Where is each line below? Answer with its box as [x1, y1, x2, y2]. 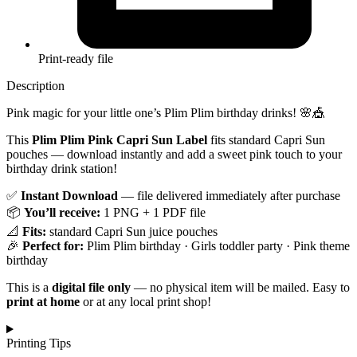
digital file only [52, 280, 131, 295]
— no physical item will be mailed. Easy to [131, 280, 350, 295]
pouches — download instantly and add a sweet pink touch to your [6, 147, 342, 162]
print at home [6, 295, 80, 309]
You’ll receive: [24, 206, 100, 220]
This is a [6, 280, 52, 295]
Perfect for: [22, 239, 84, 253]
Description [6, 79, 65, 93]
